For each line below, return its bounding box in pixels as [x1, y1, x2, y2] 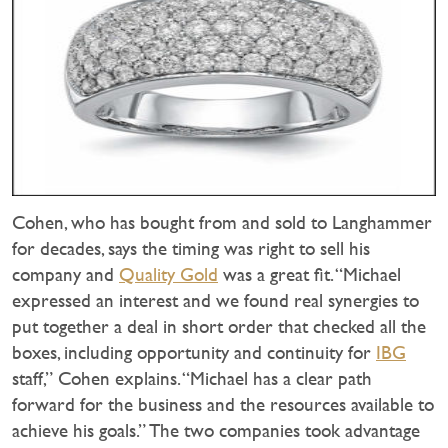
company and [12, 263, 119, 285]
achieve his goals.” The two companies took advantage [12, 419, 420, 441]
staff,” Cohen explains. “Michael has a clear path [12, 367, 372, 389]
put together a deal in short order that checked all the [12, 315, 426, 337]
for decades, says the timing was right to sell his [12, 237, 370, 259]
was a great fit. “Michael [218, 263, 401, 285]
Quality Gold [119, 263, 218, 285]
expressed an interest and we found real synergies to [12, 289, 419, 311]
